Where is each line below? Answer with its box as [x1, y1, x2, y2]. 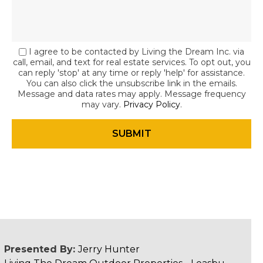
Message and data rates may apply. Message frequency [17, 89, 246, 99]
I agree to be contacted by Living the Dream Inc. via [29, 46, 244, 57]
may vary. [81, 99, 123, 110]
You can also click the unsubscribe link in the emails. [26, 78, 237, 89]
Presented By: [4, 244, 78, 255]
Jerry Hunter [77, 244, 140, 255]
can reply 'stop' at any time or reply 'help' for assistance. [18, 68, 245, 78]
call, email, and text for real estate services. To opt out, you [12, 57, 251, 68]
